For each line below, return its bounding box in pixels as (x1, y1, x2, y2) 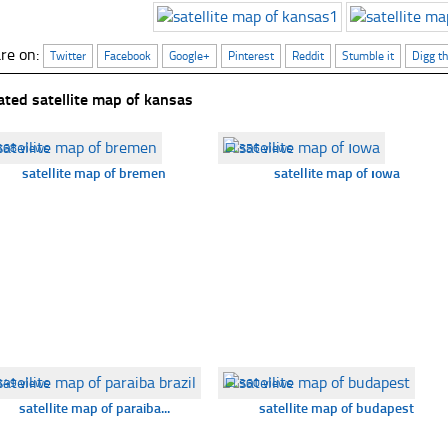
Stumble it (342, 49, 395, 63)
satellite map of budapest (259, 400, 415, 417)
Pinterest (228, 49, 275, 63)
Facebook (104, 49, 152, 63)
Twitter (50, 49, 87, 63)
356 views (239, 141, 293, 155)
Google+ (169, 49, 211, 63)
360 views (239, 376, 293, 390)
